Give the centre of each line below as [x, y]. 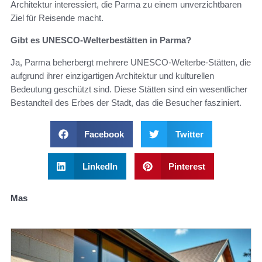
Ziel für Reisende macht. [57, 18]
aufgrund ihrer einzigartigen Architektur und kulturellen [112, 76]
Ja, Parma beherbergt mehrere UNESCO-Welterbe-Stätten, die [131, 63]
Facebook [104, 135]
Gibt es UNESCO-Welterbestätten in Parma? [101, 40]
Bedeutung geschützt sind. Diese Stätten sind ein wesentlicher [129, 89]
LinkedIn [100, 167]
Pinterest [187, 167]
